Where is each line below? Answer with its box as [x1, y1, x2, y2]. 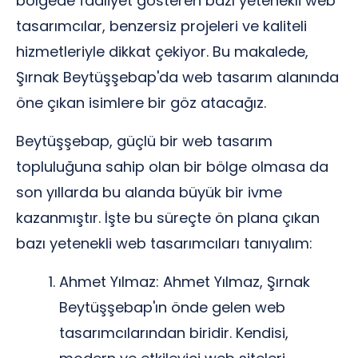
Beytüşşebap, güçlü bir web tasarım [16, 131, 272, 151]
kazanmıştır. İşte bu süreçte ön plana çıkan [16, 208, 320, 228]
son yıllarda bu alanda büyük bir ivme [16, 182, 282, 202]
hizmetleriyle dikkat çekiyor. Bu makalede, [16, 42, 308, 62]
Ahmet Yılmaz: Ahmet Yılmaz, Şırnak [59, 272, 310, 292]
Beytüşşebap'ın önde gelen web [59, 297, 285, 317]
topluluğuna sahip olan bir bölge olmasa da [16, 157, 328, 177]
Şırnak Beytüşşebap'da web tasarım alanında [16, 67, 339, 87]
